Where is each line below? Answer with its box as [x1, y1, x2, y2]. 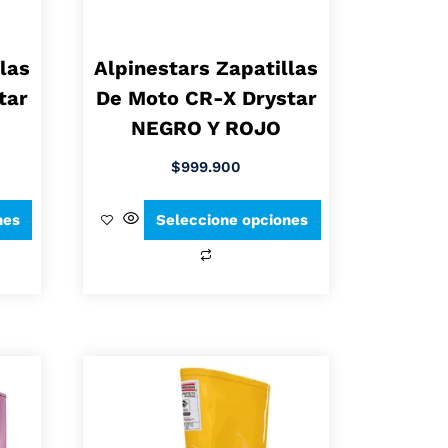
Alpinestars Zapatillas [94, 56, 319, 81]
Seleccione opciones [156, 210, 309, 229]
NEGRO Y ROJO [131, 116, 282, 141]
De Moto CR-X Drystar [95, 86, 317, 111]
